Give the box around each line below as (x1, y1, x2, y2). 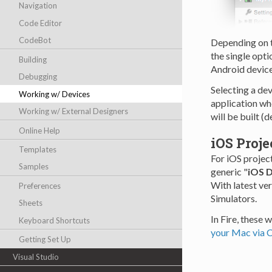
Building (19, 54, 47, 64)
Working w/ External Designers (19, 106, 129, 117)
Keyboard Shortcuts (19, 215, 90, 225)
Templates (19, 144, 57, 154)
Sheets (19, 198, 43, 208)
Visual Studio (12, 251, 59, 262)
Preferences (19, 180, 61, 191)
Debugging (19, 72, 58, 82)
